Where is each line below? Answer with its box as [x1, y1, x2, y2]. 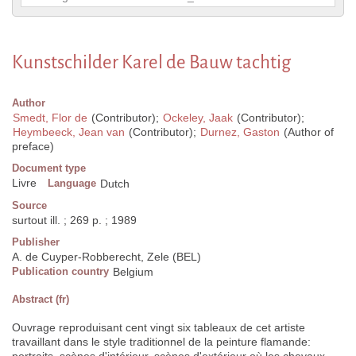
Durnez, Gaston [200, 126, 280, 139]
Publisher [12, 236, 60, 249]
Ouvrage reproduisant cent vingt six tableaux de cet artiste [12, 321, 305, 335]
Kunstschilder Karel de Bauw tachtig [12, 52, 291, 73]
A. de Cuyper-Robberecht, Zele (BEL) [12, 250, 201, 264]
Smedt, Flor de [13, 111, 87, 125]
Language [48, 177, 96, 190]
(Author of [281, 126, 334, 139]
